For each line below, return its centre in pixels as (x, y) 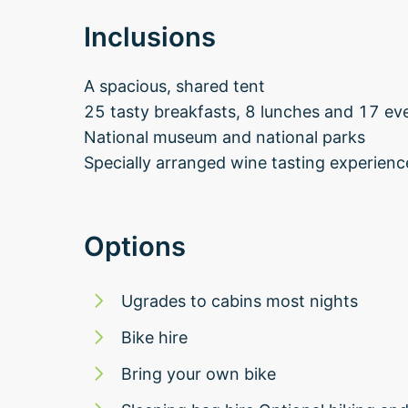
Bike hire (154, 337)
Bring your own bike (199, 373)
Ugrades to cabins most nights (240, 301)
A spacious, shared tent (174, 86)
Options (135, 246)
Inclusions (150, 36)
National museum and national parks (224, 137)
